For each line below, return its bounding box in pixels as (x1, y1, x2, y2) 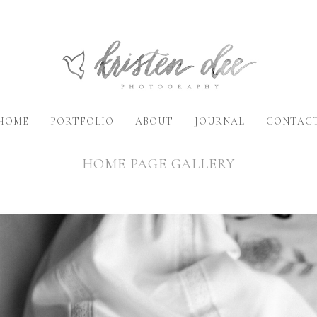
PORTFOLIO (50, 115, 115, 127)
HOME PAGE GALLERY (81, 155, 236, 173)
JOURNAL (194, 115, 245, 127)
